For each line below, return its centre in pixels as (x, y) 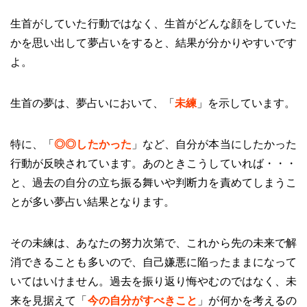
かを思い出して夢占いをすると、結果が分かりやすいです (153, 42)
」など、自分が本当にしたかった (214, 144)
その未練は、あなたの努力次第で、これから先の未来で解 (153, 243)
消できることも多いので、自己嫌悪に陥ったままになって (153, 262)
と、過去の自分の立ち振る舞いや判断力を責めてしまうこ (153, 182)
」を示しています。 (246, 103)
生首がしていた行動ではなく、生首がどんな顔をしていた (153, 23)
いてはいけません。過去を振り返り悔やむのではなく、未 (153, 281)
